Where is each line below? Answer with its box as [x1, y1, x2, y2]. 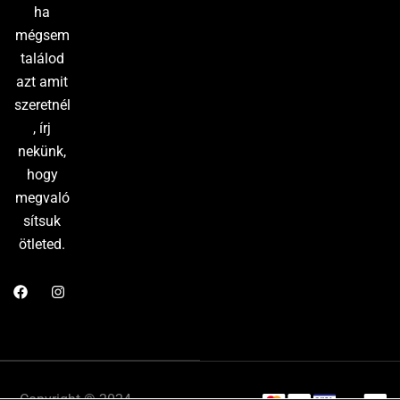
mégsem [14, 26, 70, 44]
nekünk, [18, 142, 67, 160]
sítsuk [23, 212, 62, 229]
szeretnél [13, 96, 71, 113]
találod [20, 49, 64, 67]
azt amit [16, 72, 69, 90]
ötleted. [19, 235, 66, 253]
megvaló [14, 188, 70, 206]
